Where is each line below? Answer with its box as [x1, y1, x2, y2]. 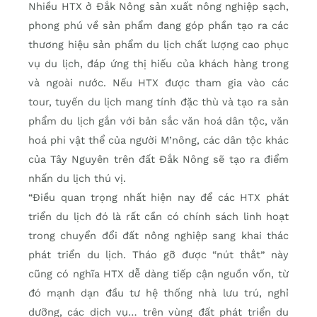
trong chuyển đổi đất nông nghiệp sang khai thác [28, 229, 289, 243]
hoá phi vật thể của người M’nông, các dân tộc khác [28, 134, 289, 147]
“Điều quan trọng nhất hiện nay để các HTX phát [28, 191, 289, 204]
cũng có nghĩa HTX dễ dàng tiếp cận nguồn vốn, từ [28, 267, 289, 281]
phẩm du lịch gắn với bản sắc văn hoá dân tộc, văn [28, 115, 289, 128]
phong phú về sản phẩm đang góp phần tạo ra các [28, 19, 289, 33]
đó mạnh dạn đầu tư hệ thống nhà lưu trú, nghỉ [28, 287, 289, 300]
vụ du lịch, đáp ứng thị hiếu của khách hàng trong [28, 57, 289, 71]
